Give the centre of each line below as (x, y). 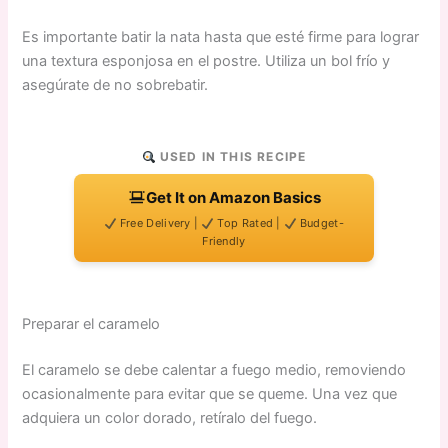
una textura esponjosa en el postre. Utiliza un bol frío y (206, 61)
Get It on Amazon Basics (233, 198)
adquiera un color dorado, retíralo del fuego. (170, 418)
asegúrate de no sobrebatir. (115, 85)
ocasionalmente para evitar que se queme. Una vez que (210, 394)
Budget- (320, 223)
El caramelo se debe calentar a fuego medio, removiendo (214, 370)
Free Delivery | (159, 223)
